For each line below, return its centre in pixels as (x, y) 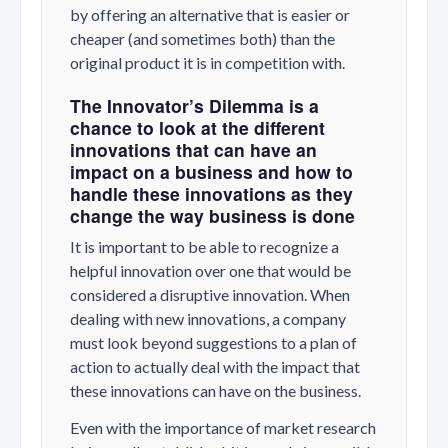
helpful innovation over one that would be (210, 270)
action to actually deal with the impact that (215, 366)
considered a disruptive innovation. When (210, 294)
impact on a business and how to (211, 171)
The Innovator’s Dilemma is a (194, 105)
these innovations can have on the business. (215, 390)
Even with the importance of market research (223, 428)
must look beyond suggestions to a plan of (213, 342)
